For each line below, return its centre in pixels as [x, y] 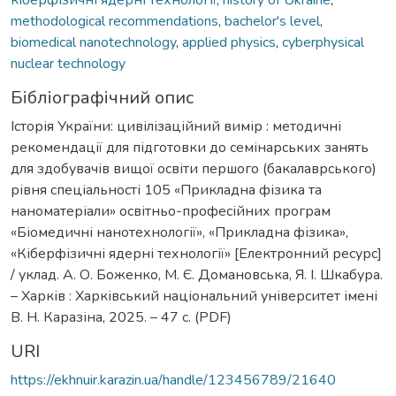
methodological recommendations [114, 21]
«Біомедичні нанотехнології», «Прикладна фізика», [179, 232]
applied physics [229, 42]
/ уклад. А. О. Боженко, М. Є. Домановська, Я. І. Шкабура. [197, 274]
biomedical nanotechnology [93, 42]
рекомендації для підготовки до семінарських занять [190, 147]
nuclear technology [68, 63]
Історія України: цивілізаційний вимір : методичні [176, 126]
